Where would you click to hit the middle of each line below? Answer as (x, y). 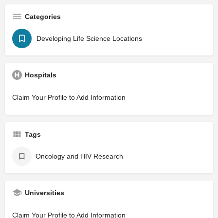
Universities (45, 192)
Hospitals (41, 75)
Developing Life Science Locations (89, 38)
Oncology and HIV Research (79, 156)
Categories (43, 16)
